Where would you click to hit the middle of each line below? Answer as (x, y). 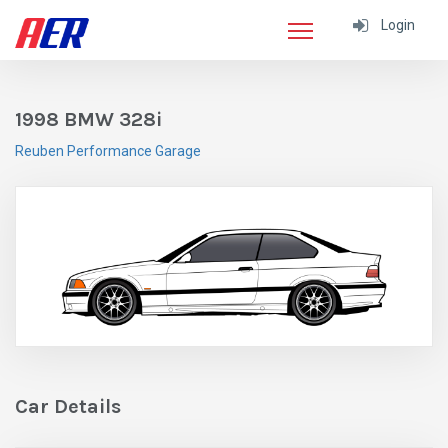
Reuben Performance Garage (108, 151)
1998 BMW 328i (88, 119)
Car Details (68, 407)
